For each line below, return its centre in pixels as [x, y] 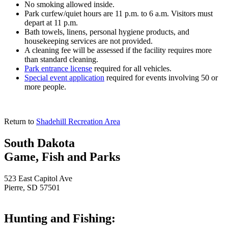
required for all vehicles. [132, 68]
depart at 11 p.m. [51, 22]
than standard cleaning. [61, 59]
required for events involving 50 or [161, 77]
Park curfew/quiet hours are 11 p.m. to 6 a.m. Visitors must [119, 13]
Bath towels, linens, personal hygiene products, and [107, 32]
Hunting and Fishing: [60, 218]
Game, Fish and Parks [62, 156]
